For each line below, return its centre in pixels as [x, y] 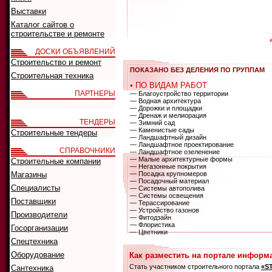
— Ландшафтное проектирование [182, 144]
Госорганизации [39, 228]
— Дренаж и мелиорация [168, 115]
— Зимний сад [152, 123]
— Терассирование [160, 203]
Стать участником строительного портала [195, 267]
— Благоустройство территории [179, 93]
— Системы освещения [167, 195]
